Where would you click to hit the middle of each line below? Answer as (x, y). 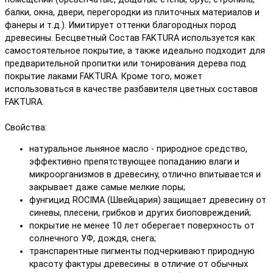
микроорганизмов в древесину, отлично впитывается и (145, 175)
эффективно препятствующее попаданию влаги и (134, 162)
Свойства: (26, 127)
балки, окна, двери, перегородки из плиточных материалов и (132, 12)
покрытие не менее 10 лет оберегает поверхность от (142, 226)
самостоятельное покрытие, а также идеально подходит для (135, 51)
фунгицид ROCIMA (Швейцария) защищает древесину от (148, 200)
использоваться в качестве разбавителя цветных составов (131, 89)
